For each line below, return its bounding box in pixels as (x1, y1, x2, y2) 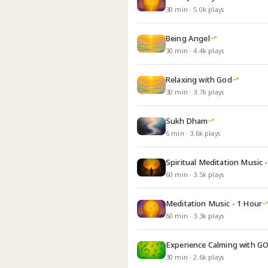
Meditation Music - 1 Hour (166, 197, 262, 209)
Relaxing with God (166, 74, 232, 85)
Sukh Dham (166, 115, 208, 126)
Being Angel (166, 32, 210, 44)
